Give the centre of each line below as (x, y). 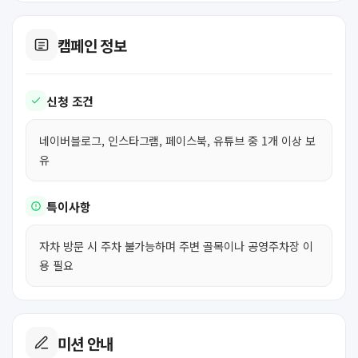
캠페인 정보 (92, 45)
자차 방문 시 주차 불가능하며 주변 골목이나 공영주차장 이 (176, 246)
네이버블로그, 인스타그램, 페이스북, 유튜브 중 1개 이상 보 (177, 140)
